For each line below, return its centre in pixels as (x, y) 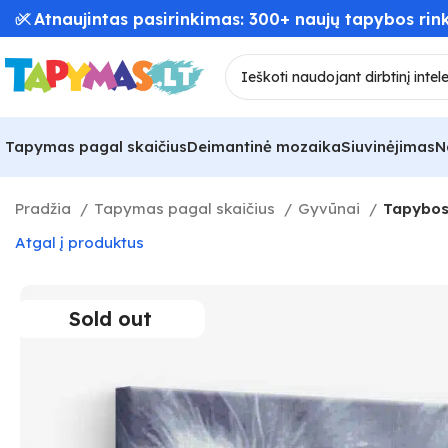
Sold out (110, 318)
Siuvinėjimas (388, 146)
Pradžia (45, 208)
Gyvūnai (331, 208)
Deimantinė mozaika (264, 146)
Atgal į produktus (79, 242)
